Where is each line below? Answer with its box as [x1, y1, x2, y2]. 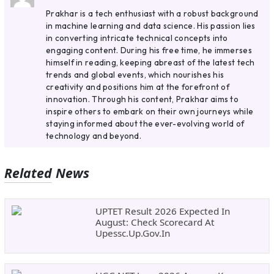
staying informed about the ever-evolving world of [46, 117, 245, 129]
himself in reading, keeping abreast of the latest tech [46, 56, 255, 68]
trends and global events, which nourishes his [46, 68, 224, 80]
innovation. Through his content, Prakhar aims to [46, 93, 239, 105]
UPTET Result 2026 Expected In [95, 204, 230, 217]
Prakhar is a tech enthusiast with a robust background [46, 7, 259, 19]
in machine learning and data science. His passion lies [46, 20, 256, 31]
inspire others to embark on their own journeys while [46, 105, 254, 117]
